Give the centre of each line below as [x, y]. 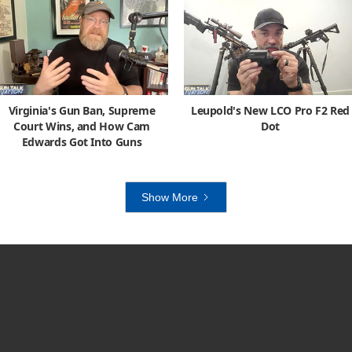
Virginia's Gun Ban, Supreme [82, 110]
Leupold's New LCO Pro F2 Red [270, 110]
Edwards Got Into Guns [82, 141]
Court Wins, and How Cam [82, 126]
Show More [170, 197]
